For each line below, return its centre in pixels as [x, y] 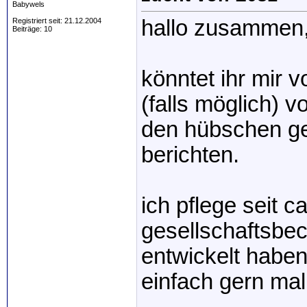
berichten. [190, 155]
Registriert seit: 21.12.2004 [57, 21]
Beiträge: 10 [32, 29]
